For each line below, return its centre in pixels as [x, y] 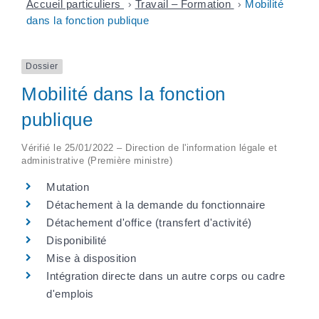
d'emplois [70, 293]
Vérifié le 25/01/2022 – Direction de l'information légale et [149, 147]
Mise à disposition [91, 258]
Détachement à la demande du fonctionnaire [156, 204]
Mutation [68, 187]
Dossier [42, 67]
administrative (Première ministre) [97, 160]
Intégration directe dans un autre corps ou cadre [166, 276]
